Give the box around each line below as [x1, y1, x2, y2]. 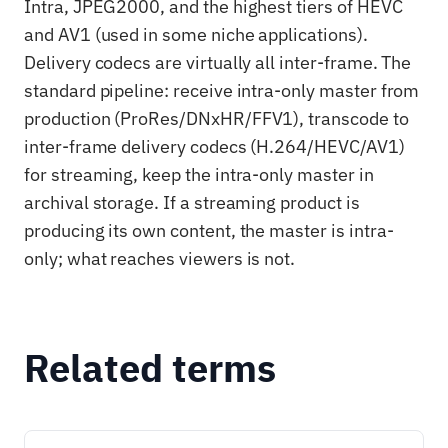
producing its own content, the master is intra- [24, 219, 394, 242]
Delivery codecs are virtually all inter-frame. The [24, 51, 412, 74]
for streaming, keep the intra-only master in [24, 163, 374, 186]
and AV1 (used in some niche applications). [24, 23, 368, 46]
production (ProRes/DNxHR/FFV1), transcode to [24, 107, 409, 130]
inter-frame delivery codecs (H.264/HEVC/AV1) [24, 135, 405, 158]
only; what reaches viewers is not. [24, 247, 296, 270]
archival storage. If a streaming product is [24, 191, 360, 214]
